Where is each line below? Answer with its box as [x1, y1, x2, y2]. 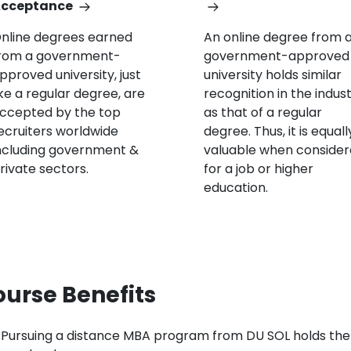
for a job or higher [203, 160, 313, 178]
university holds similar [203, 66, 342, 84]
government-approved [203, 47, 349, 65]
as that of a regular [203, 103, 322, 121]
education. [203, 179, 268, 197]
